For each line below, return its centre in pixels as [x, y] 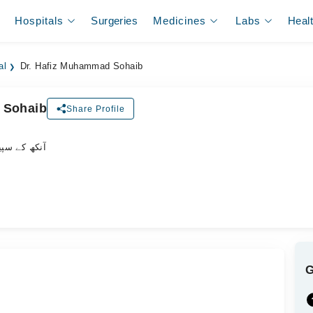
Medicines [180, 21]
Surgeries [114, 21]
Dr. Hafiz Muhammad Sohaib [81, 66]
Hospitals [39, 21]
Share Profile [95, 109]
